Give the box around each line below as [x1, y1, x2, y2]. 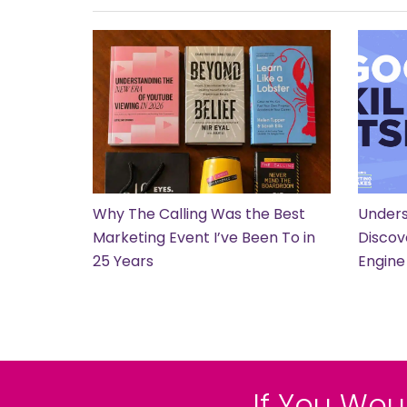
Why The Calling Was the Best [93, 203, 305, 224]
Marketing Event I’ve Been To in [93, 227, 315, 248]
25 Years [93, 251, 154, 272]
